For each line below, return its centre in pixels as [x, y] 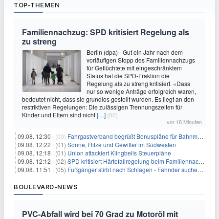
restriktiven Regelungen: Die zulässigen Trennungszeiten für [102, 107]
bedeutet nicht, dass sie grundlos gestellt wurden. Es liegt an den [108, 99]
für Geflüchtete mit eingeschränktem [134, 67]
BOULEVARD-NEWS [46, 186]
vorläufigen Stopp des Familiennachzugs [141, 60]
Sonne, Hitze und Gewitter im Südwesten [122, 144]
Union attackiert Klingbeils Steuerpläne [119, 153]
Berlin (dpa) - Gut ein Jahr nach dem [135, 52]
